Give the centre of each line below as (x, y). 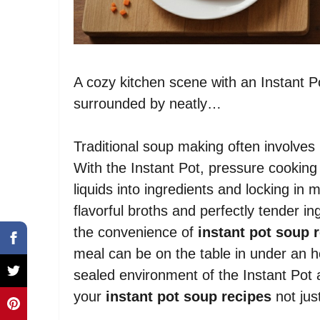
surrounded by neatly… (147, 103)
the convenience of (136, 232)
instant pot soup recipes (189, 296)
